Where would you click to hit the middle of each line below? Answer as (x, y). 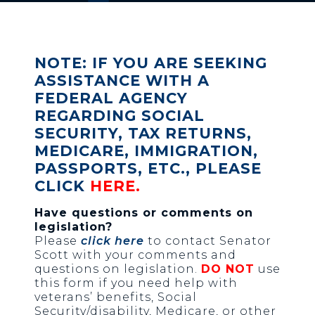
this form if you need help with (136, 283)
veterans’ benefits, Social (115, 297)
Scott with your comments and (135, 255)
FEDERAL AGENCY (111, 98)
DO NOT (227, 269)
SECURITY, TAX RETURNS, (143, 133)
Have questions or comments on (143, 212)
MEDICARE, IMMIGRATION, (146, 150)
